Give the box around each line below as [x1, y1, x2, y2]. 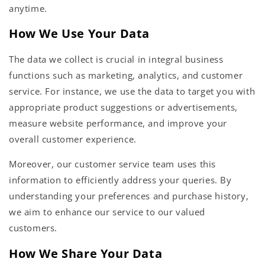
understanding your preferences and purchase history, [9, 189, 249, 202]
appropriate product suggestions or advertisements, [9, 101, 238, 113]
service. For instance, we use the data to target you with [9, 85, 256, 97]
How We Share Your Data [9, 245, 163, 261]
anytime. [9, 2, 47, 14]
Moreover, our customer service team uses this [9, 157, 216, 170]
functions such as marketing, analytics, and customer [9, 69, 243, 81]
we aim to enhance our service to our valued [9, 205, 205, 218]
